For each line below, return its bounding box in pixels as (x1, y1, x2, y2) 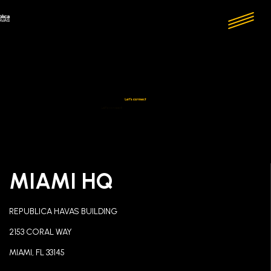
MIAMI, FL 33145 (9, 247, 65, 258)
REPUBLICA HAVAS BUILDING (9, 206, 117, 217)
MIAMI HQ (9, 168, 113, 194)
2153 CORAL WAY (9, 227, 72, 237)
